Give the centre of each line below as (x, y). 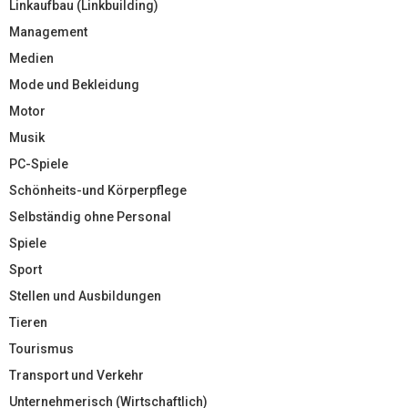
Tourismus (41, 348)
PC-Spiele (39, 163)
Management (48, 31)
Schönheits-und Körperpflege (98, 190)
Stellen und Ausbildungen (85, 296)
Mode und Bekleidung (74, 84)
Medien (31, 58)
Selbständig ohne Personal (90, 216)
